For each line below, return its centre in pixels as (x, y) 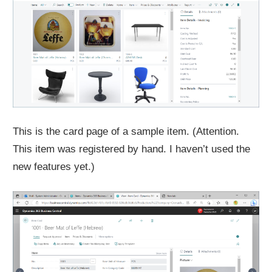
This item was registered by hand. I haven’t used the (132, 149)
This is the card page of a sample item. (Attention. (126, 132)
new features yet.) (54, 167)
